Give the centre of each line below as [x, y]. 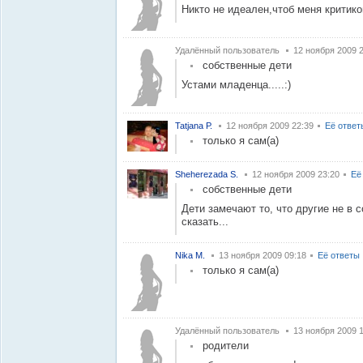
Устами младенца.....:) [236, 85]
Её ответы [339, 255]
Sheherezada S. [207, 174]
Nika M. [190, 255]
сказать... [205, 222]
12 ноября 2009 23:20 [296, 174]
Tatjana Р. [194, 126]
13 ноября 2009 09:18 [263, 255]
